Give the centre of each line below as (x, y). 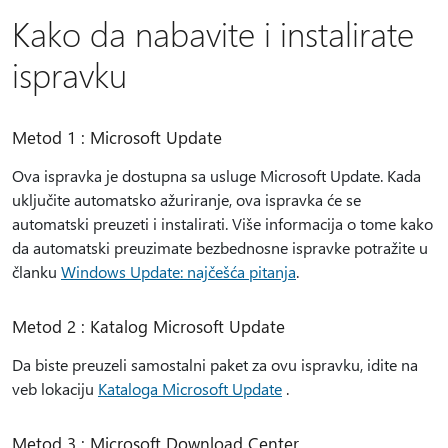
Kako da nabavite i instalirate (213, 33)
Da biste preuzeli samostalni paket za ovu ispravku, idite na (215, 364)
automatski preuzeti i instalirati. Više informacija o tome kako (222, 223)
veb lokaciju (55, 388)
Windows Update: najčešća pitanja (178, 271)
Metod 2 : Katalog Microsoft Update (148, 326)
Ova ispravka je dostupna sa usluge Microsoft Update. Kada (216, 175)
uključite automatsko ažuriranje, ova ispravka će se (186, 199)
